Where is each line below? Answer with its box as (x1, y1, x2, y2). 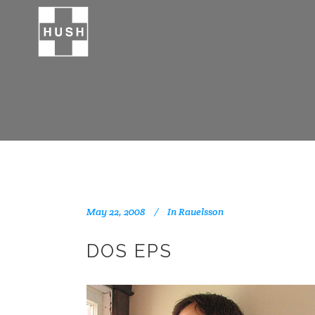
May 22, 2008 (86, 205, 145, 218)
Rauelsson (179, 205, 224, 218)
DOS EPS (86, 240, 172, 262)
